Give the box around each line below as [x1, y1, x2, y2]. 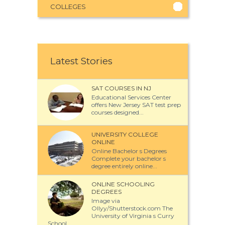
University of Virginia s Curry [91, 212, 174, 220]
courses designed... [91, 108, 144, 117]
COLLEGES [50, 3, 86, 11]
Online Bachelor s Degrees [91, 147, 167, 155]
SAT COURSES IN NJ [91, 84, 151, 92]
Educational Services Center [91, 93, 171, 101]
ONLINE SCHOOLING [91, 180, 155, 188]
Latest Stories [50, 55, 113, 67]
